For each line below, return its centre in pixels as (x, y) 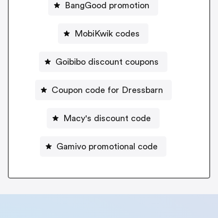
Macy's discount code (107, 118)
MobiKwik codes (107, 33)
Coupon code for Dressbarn (107, 90)
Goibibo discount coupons (107, 62)
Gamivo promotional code (107, 146)
